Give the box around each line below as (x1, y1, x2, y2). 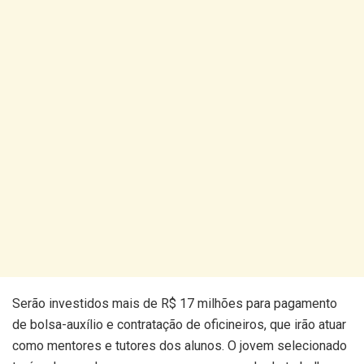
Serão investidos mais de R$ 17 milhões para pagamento (12, 295, 337, 311)
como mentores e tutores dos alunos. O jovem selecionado (12, 337, 347, 353)
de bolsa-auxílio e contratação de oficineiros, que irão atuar (12, 316, 346, 332)
